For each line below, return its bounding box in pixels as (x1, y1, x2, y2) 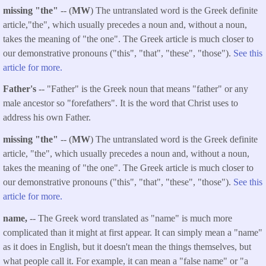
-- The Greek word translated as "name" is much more (30, 213, 232, 223)
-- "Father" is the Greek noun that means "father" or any (39, 84, 248, 94)
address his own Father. (3, 112, 91, 123)
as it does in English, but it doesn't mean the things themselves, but (3, 241, 251, 252)
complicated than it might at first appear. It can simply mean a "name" (3, 227, 262, 237)
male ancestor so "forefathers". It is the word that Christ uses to (3, 98, 238, 109)
